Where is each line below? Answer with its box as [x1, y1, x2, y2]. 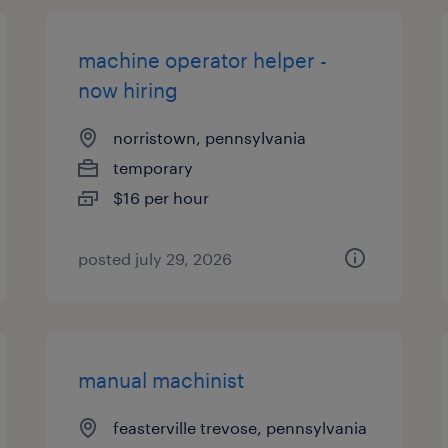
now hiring [78, 78, 179, 102]
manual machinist [78, 368, 245, 392]
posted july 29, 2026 [78, 249, 233, 268]
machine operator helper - [78, 48, 328, 72]
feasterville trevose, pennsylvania [113, 418, 368, 437]
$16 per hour [113, 188, 210, 207]
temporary [113, 158, 194, 177]
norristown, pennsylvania [113, 128, 307, 147]
